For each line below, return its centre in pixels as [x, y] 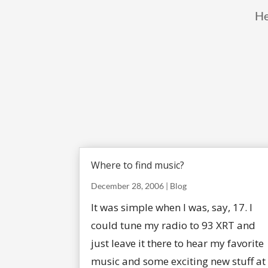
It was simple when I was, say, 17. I [172, 208]
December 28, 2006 [127, 186]
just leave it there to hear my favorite [177, 243]
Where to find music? [138, 165]
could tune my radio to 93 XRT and [173, 226]
